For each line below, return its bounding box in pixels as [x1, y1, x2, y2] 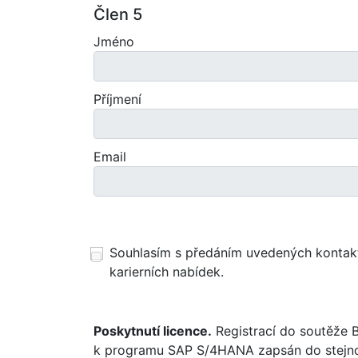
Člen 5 [93, 5, 142, 24]
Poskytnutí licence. [93, 323, 212, 339]
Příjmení [93, 91, 141, 107]
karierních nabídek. [109, 264, 224, 280]
